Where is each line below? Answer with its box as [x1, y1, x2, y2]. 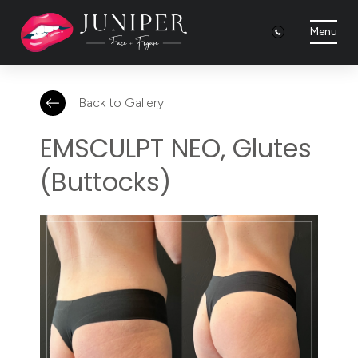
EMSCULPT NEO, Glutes [40, 129, 312, 166]
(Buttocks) [40, 163, 171, 200]
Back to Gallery [78, 94, 164, 110]
